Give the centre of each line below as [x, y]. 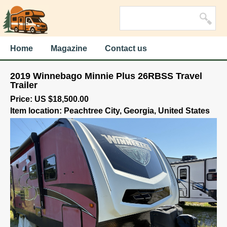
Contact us [126, 48]
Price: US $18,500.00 [49, 99]
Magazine [69, 48]
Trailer [24, 85]
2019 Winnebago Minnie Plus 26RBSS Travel [106, 76]
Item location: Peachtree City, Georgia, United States [110, 111]
